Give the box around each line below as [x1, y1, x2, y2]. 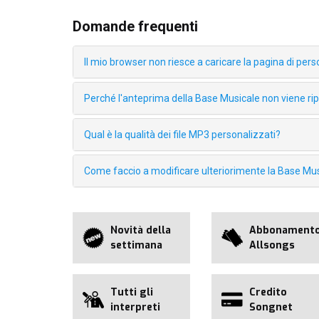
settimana [110, 239, 162, 253]
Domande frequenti [73, 18, 198, 36]
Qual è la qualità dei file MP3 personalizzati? [84, 129, 281, 141]
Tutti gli [110, 286, 153, 300]
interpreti [110, 300, 160, 315]
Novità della [110, 224, 171, 238]
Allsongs [249, 239, 295, 253]
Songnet [249, 300, 293, 315]
